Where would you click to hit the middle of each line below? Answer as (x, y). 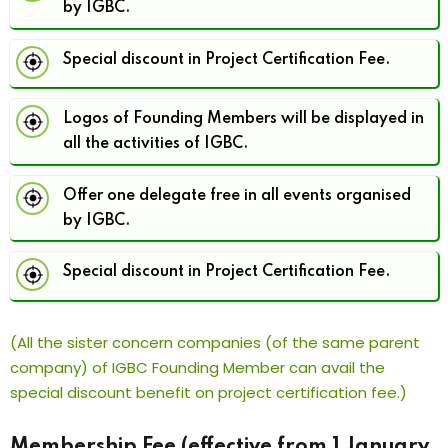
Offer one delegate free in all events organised (237, 195)
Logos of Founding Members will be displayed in (243, 119)
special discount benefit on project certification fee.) (208, 392)
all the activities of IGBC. (155, 144)
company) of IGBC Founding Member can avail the (197, 367)
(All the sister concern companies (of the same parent (215, 342)
